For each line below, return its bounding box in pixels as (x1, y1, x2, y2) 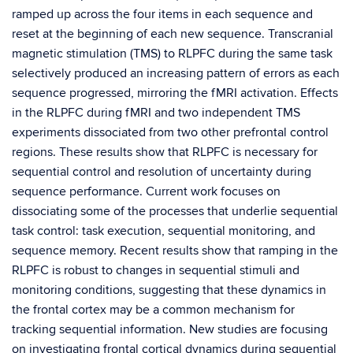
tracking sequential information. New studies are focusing (12, 321, 328, 337)
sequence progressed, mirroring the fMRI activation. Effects (12, 85, 338, 101)
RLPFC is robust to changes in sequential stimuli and (12, 262, 299, 278)
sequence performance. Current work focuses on (12, 184, 281, 199)
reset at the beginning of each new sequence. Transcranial (12, 26, 333, 42)
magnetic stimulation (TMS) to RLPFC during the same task (12, 46, 333, 61)
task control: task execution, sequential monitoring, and (12, 223, 315, 239)
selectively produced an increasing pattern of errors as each (12, 65, 340, 81)
